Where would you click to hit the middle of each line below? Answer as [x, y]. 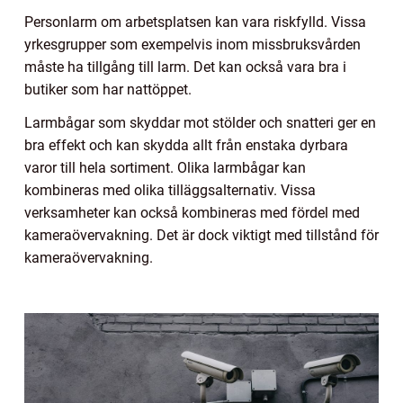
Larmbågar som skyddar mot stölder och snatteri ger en [200, 122]
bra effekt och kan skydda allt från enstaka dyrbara [186, 145]
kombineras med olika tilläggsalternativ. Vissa [170, 190]
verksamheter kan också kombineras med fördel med [192, 212]
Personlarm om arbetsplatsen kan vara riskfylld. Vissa [195, 22]
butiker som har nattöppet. [108, 89]
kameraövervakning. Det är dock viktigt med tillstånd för [201, 235]
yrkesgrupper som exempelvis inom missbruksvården [193, 44]
